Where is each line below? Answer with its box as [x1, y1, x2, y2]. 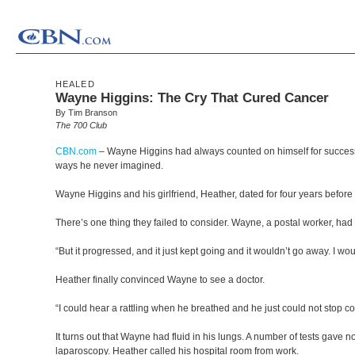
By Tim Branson [55, 108, 117, 117]
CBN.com [55, 146, 97, 157]
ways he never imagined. [55, 160, 166, 171]
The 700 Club [55, 120, 107, 130]
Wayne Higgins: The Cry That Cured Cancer [55, 90, 329, 105]
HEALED [55, 79, 95, 89]
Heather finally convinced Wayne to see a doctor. [55, 274, 265, 285]
